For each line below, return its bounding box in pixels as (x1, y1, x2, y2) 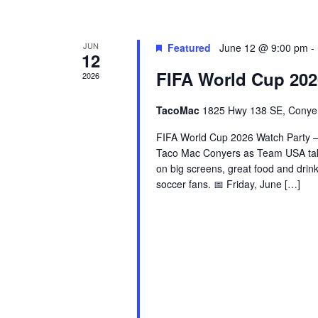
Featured (167, 40, 211, 55)
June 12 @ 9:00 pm (219, 40, 308, 55)
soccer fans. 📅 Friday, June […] (155, 177, 300, 191)
